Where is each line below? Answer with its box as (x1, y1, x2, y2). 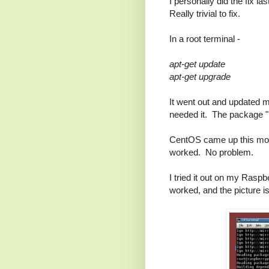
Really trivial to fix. (169, 8, 240, 19)
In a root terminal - (169, 34, 240, 44)
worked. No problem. (169, 147, 253, 158)
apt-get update (169, 59, 225, 70)
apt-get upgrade (169, 71, 231, 82)
